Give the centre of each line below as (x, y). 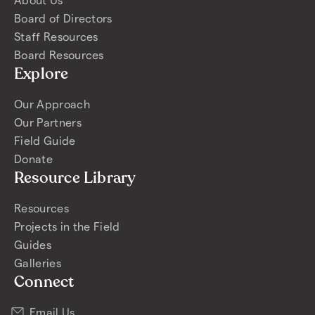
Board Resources (59, 54)
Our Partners (48, 122)
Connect (44, 282)
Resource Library (75, 178)
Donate (33, 158)
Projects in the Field (67, 226)
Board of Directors (63, 18)
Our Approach (52, 103)
